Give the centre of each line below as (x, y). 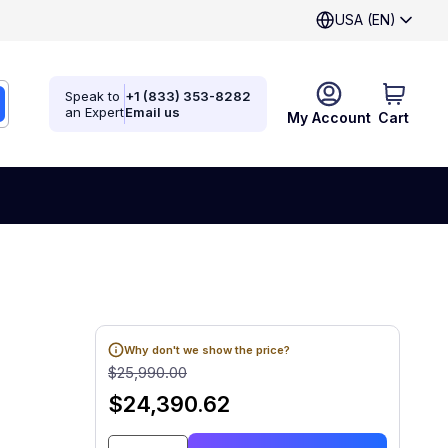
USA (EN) (365, 19)
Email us (152, 112)
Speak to (92, 96)
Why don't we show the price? (207, 350)
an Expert (94, 112)
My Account (329, 117)
